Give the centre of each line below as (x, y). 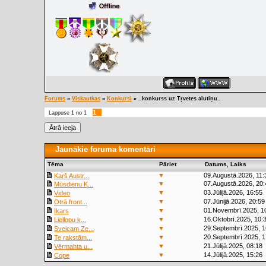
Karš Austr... (72, 176)
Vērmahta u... (73, 246)
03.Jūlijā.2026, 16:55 (233, 192)
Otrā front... (71, 202)
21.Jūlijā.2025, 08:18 (233, 246)
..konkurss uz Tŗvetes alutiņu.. (180, 99)
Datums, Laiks (226, 164)
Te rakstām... (73, 237)
